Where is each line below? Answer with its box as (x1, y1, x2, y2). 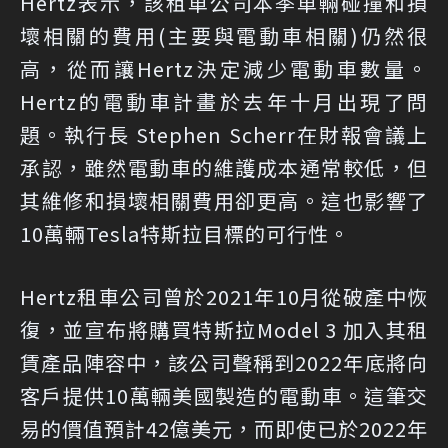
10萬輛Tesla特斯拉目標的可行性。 (20, 218, 350, 248)
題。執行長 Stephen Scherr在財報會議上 (20, 119, 428, 149)
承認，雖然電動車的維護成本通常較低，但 (20, 152, 428, 182)
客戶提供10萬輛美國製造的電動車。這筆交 (20, 380, 428, 410)
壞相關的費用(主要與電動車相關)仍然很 (20, 20, 428, 50)
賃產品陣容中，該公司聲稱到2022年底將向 (20, 347, 428, 377)
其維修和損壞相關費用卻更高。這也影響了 (20, 185, 428, 215)
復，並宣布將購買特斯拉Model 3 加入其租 (20, 314, 428, 344)
